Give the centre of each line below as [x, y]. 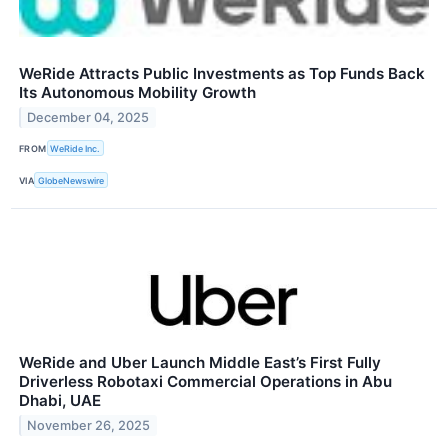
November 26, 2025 [89, 426]
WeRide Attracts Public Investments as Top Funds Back [222, 73]
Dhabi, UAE [60, 401]
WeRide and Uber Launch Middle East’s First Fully [200, 363]
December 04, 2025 [88, 117]
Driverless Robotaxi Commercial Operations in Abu [205, 382]
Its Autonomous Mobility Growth [137, 92]
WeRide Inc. [75, 148]
